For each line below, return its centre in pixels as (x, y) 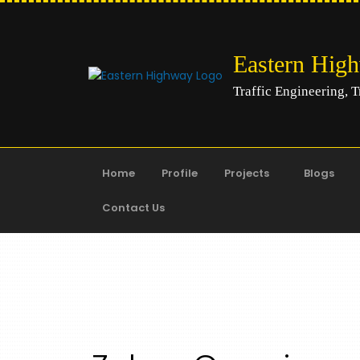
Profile (180, 173)
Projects (247, 173)
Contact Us (133, 208)
